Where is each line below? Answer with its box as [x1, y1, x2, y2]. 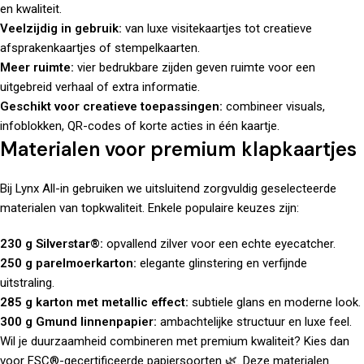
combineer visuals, [223, 99, 325, 115]
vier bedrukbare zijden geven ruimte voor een [74, 60, 315, 76]
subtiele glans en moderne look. [188, 295, 361, 310]
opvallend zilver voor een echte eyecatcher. [103, 236, 336, 252]
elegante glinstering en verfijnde [136, 256, 307, 271]
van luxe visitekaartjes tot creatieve [122, 21, 312, 37]
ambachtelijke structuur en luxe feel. [157, 314, 352, 330]
